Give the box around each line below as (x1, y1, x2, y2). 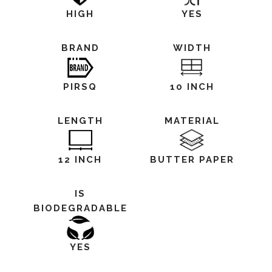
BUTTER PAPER (149, 154, 234, 165)
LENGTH (57, 115, 103, 126)
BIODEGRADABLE (33, 203, 127, 214)
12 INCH (58, 154, 102, 165)
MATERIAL (164, 115, 220, 126)
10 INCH (169, 81, 214, 92)
